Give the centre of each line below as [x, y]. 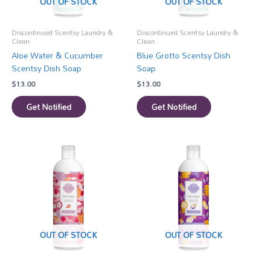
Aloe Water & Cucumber [57, 56]
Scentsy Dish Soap [46, 68]
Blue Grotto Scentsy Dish [184, 56]
